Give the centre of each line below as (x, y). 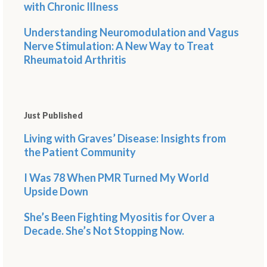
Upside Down (56, 191)
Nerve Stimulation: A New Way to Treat (119, 46)
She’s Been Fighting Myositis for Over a (119, 217)
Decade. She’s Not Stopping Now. (104, 231)
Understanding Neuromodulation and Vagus (131, 32)
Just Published (53, 115)
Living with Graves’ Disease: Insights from (125, 138)
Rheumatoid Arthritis (75, 60)
